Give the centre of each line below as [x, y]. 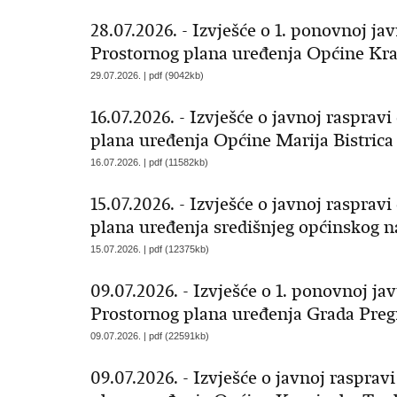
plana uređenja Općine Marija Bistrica [242, 140]
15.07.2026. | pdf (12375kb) [150, 249]
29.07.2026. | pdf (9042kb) [147, 75]
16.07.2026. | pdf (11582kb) [149, 162]
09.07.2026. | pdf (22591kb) [150, 336]
